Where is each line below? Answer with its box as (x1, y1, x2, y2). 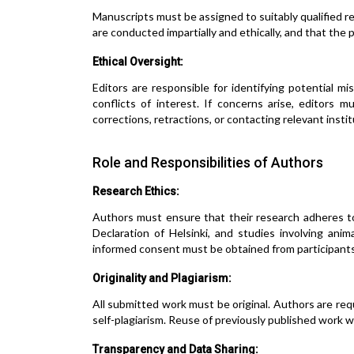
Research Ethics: (92, 185, 179, 198)
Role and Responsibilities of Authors (92, 154, 323, 171)
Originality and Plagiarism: (92, 272, 232, 284)
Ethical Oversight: (92, 55, 183, 68)
